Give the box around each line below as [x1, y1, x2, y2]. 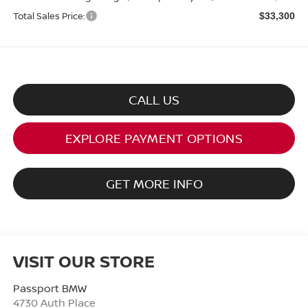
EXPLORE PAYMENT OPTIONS [65, 130, 243, 147]
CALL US [129, 91, 179, 109]
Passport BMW [12, 280, 87, 295]
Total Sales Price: [12, 10, 85, 23]
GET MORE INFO [105, 175, 203, 192]
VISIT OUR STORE [12, 249, 155, 272]
